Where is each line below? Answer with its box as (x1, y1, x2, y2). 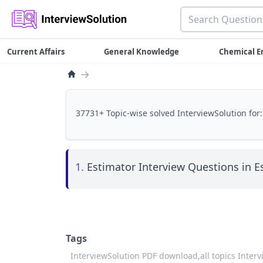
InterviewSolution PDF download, (70, 250, 200, 261)
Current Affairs (7, 46, 65, 57)
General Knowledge (104, 46, 180, 57)
